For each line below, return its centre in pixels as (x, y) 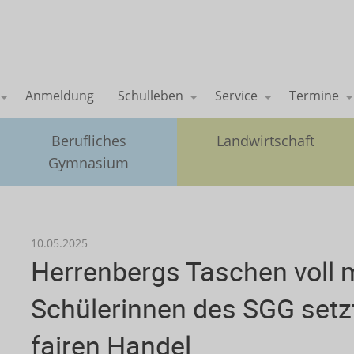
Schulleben (151, 96)
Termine (314, 96)
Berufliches (88, 141)
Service (236, 96)
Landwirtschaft (265, 141)
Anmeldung (60, 96)
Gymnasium (88, 163)
